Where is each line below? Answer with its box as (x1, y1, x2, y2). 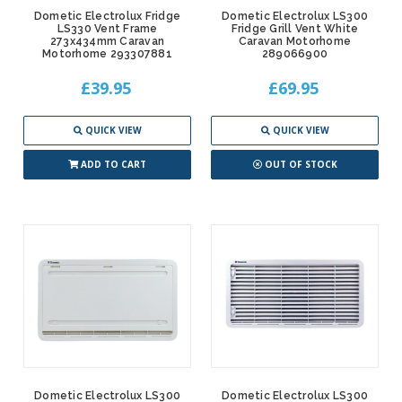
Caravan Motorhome (238, 35, 352, 48)
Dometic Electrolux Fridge (33, 10, 181, 23)
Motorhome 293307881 (42, 48, 172, 61)
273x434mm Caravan (49, 35, 165, 48)
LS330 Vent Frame (57, 22, 158, 36)
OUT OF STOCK (264, 158, 337, 171)
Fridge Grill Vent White (231, 22, 359, 36)
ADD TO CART (81, 158, 146, 171)
